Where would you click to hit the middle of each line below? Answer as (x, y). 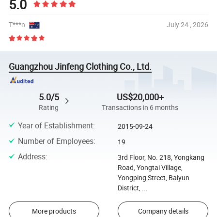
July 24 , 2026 (187, 24)
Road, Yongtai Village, (150, 168)
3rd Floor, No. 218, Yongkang (161, 157)
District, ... (132, 188)
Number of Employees (55, 141)
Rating (49, 108)
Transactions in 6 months (140, 108)
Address (31, 157)
